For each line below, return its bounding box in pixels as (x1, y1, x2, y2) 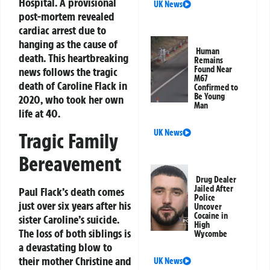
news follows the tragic (19, 64, 118, 80)
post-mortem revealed (19, 9, 115, 24)
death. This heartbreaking (19, 51, 128, 66)
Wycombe (194, 228, 228, 240)
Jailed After (194, 183, 234, 195)
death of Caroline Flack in (19, 78, 127, 93)
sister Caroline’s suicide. (19, 212, 119, 227)
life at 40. (19, 106, 60, 121)
